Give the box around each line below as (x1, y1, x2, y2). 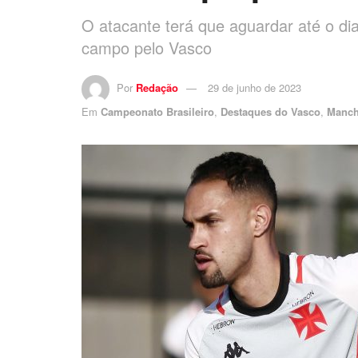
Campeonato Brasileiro (101, 103, 214, 119)
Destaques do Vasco (221, 103, 320, 119)
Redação (136, 79, 178, 95)
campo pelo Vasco (82, 35, 212, 59)
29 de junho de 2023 (208, 79, 301, 95)
